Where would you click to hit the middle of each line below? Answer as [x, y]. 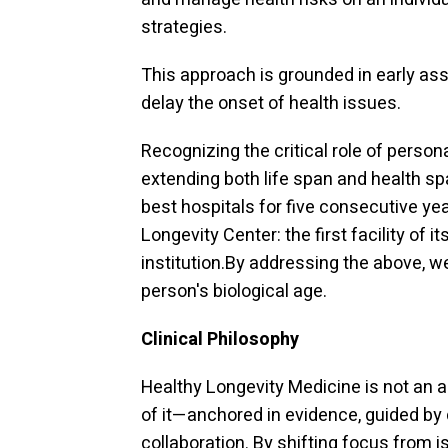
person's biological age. [234, 291]
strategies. [184, 27]
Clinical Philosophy [220, 339]
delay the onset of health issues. [271, 103]
